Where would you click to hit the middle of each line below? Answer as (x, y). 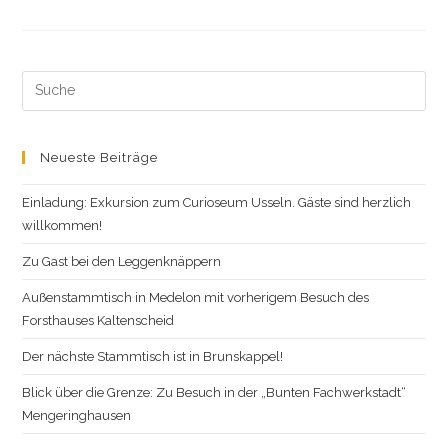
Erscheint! (146, 24)
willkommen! (62, 225)
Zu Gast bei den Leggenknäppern (122, 261)
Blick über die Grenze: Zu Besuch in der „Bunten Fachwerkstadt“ (214, 392)
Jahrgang (144, 66)
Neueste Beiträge (99, 157)
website (46, 131)
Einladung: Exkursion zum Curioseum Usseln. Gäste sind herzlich (217, 202)
